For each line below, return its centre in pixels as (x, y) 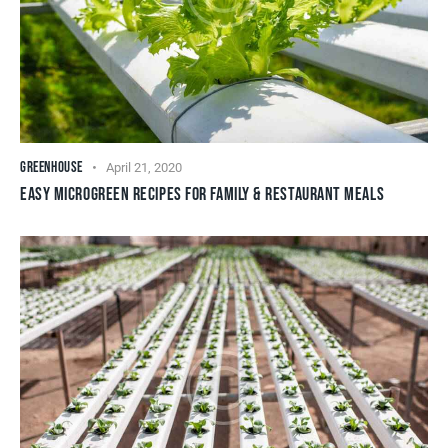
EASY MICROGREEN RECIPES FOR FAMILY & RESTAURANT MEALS (202, 195)
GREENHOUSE (51, 168)
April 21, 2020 (144, 168)
